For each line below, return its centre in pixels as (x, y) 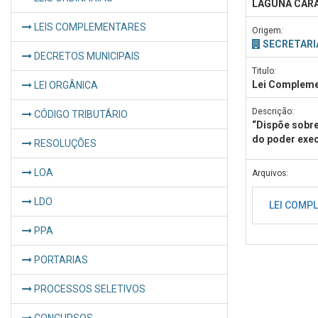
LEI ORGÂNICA (65, 85)
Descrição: (273, 111)
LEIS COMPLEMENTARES (89, 27)
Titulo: (264, 71)
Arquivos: (270, 173)
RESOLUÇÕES (64, 143)
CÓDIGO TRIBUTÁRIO (80, 114)
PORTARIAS (60, 260)
